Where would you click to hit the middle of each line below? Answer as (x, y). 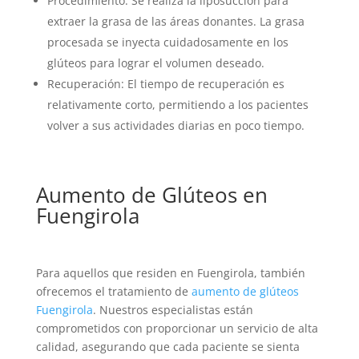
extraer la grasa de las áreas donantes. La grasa (175, 21)
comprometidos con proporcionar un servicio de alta (177, 328)
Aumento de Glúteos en (151, 194)
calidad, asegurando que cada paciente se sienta (167, 346)
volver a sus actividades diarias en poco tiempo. (175, 125)
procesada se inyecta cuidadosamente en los (167, 42)
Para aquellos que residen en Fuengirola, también (170, 272)
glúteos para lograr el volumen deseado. (155, 63)
